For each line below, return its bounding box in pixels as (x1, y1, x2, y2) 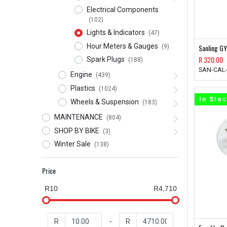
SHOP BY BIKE (54, 126, 99, 135)
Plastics (70, 84, 95, 93)
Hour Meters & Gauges (86, 42, 158, 50)
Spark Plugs (86, 55, 125, 64)
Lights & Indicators (86, 28, 145, 36)
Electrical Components (86, 5, 159, 14)
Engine (70, 70, 92, 79)
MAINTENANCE (54, 112, 103, 121)
